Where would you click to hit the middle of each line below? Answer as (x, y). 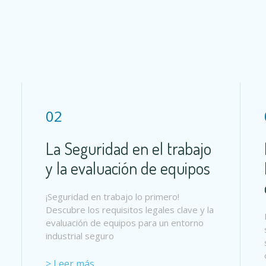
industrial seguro (80, 235)
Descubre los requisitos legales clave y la (130, 209)
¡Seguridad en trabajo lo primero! (113, 196)
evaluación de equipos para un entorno (125, 222)
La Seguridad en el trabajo (129, 148)
